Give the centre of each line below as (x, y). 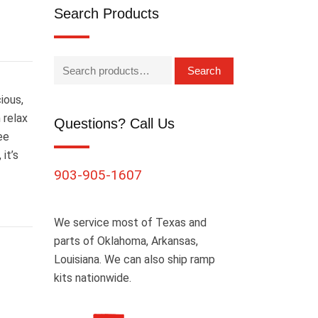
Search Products (106, 13)
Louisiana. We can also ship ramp (135, 259)
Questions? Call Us (114, 124)
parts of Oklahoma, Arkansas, (126, 241)
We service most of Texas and (130, 223)
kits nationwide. (93, 278)
